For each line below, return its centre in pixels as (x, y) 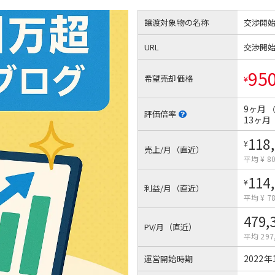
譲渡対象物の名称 (177, 22)
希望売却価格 (168, 78)
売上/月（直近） (174, 149)
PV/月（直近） (171, 227)
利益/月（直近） (174, 188)
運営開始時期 (168, 259)
